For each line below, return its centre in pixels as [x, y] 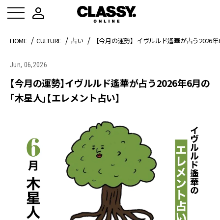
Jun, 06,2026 [28, 65]
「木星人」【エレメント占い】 [65, 97]
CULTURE [49, 41]
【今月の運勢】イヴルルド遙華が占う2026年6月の [110, 83]
